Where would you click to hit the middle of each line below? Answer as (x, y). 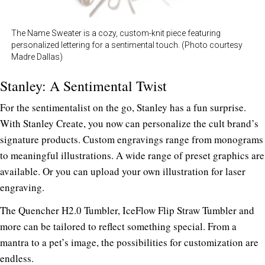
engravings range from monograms (190, 139)
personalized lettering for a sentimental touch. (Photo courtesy (127, 45)
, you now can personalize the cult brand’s (171, 123)
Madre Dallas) (37, 56)
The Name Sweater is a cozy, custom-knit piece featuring (116, 33)
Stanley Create (53, 123)
